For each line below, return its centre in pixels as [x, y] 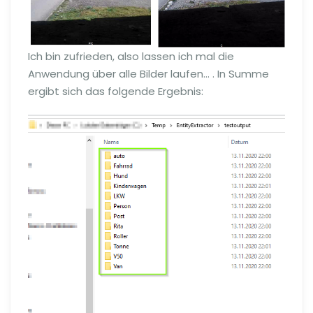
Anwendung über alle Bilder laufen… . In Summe [148, 73]
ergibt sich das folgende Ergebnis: [116, 91]
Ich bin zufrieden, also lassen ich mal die [131, 56]
